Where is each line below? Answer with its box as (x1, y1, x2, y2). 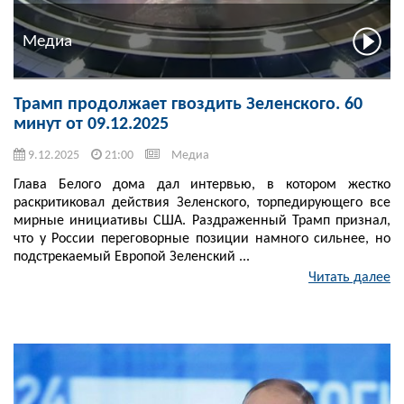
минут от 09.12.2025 (14, 115, 169, 134)
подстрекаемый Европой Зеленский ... (14, 250, 250, 265)
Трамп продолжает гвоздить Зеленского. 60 (14, 96, 363, 115)
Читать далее (308, 271, 390, 286)
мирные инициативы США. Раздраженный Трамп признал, (14, 214, 390, 229)
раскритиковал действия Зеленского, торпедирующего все (14, 196, 390, 211)
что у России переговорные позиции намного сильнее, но (14, 232, 390, 247)
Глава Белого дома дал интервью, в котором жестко (14, 178, 390, 193)
